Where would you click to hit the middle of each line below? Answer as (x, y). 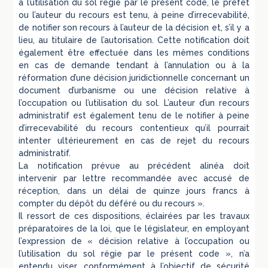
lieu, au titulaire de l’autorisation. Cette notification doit (134, 40)
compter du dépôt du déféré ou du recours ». (112, 203)
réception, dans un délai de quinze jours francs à (134, 191)
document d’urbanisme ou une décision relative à (134, 90)
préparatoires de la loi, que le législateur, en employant (134, 228)
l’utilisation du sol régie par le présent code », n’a (134, 253)
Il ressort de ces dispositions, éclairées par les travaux (134, 216)
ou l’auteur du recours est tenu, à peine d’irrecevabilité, (134, 15)
